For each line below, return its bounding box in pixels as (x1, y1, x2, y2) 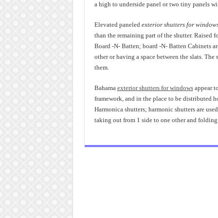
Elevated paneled (94, 21, 142, 28)
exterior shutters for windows (117, 84, 193, 91)
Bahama (94, 84, 117, 91)
